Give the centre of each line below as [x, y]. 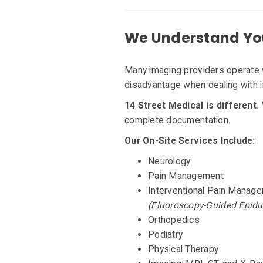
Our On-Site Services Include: [190, 141]
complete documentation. [178, 120]
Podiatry [166, 235]
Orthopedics [174, 220]
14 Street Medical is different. [192, 106]
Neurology [169, 161]
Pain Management [186, 176]
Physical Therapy [183, 249]
